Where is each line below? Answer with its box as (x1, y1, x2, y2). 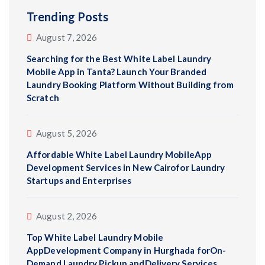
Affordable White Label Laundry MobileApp (27, 149, 212, 160)
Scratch (27, 92, 59, 103)
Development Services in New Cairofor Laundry (27, 162, 225, 173)
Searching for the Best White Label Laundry (27, 53, 212, 64)
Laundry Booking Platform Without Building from (27, 79, 234, 90)
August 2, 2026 (36, 211, 98, 221)
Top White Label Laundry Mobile (27, 232, 164, 243)
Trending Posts (27, 9, 109, 24)
